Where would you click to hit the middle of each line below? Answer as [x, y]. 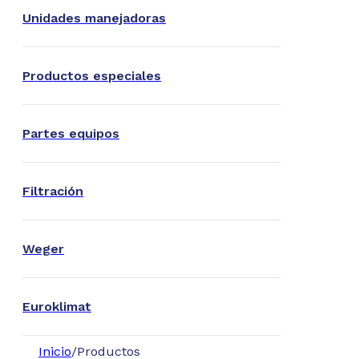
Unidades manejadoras [94, 18]
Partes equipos [71, 133]
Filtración [53, 191]
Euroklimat [57, 307]
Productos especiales [92, 76]
